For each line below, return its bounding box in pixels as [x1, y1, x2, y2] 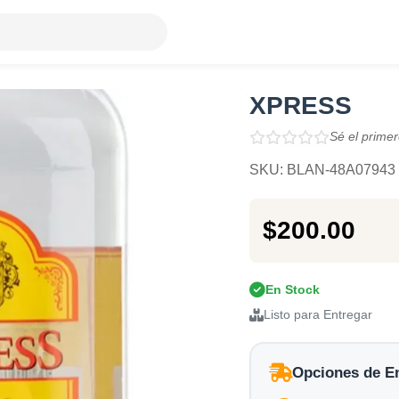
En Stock [265, 282, 320, 297]
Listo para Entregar [263, 308, 372, 322]
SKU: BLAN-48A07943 [248, 162, 395, 177]
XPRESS [248, 92, 352, 119]
